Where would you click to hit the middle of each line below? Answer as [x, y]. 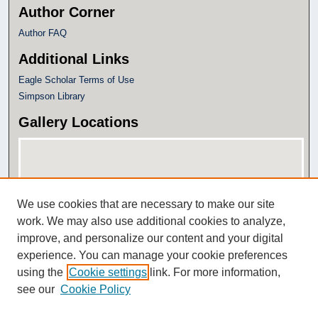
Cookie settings [108, 272]
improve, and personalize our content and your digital [150, 238]
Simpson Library [52, 96]
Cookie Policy [95, 289]
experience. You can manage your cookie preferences [152, 255]
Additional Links [74, 59]
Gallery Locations [79, 122]
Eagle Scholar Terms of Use [77, 79]
